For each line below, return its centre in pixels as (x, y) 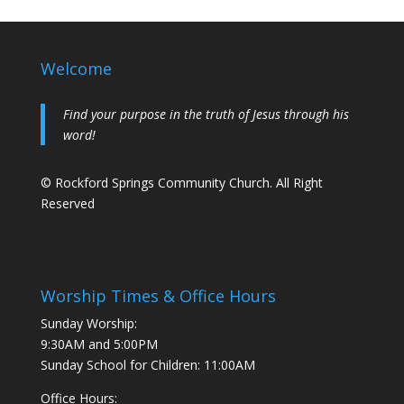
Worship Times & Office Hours (158, 296)
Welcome (76, 69)
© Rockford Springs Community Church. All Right (181, 183)
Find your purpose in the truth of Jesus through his (206, 114)
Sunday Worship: (88, 324)
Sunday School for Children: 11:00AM (147, 365)
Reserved (67, 203)
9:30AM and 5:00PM (99, 344)
